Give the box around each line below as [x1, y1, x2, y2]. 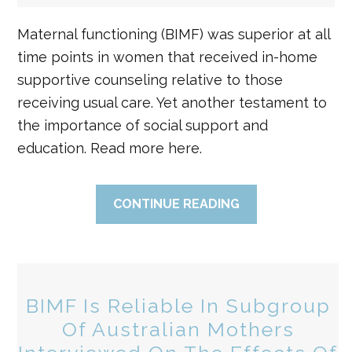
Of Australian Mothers [61, 317, 295, 341]
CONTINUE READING [112, 196, 240, 211]
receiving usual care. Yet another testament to [17, 94, 328, 111]
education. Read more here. [17, 140, 203, 156]
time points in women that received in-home [17, 49, 318, 65]
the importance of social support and [17, 117, 269, 134]
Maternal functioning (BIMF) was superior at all [17, 26, 331, 42]
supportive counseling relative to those [17, 71, 284, 88]
